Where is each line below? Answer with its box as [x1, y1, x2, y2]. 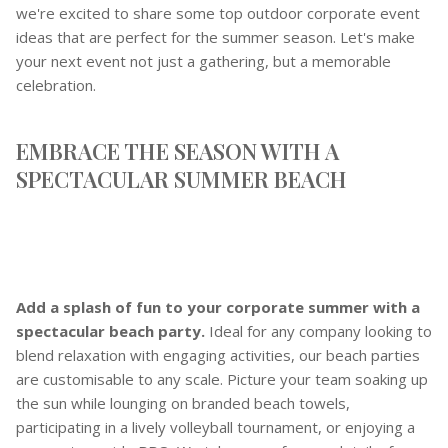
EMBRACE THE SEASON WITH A [16, 136, 339, 166]
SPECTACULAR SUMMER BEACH [16, 164, 347, 194]
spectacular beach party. [16, 321, 205, 341]
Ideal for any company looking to [205, 321, 432, 341]
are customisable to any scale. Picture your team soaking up [16, 369, 428, 389]
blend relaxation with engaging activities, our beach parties [16, 345, 420, 365]
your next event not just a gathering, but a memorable [16, 51, 391, 71]
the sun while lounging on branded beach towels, [16, 393, 350, 413]
